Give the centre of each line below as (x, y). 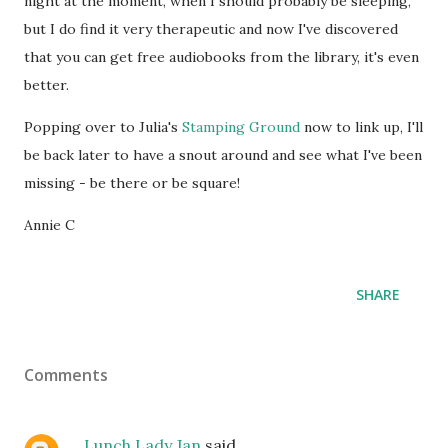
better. (48, 85)
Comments (66, 375)
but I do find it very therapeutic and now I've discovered (211, 29)
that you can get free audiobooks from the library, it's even (221, 57)
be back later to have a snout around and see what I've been (223, 155)
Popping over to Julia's (103, 127)
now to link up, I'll (361, 127)
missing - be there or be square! (132, 183)
